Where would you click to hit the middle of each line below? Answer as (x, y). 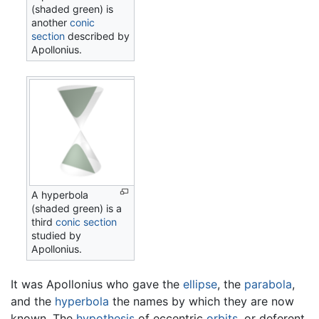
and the (33, 301)
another (51, 23)
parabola (268, 284)
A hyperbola (60, 195)
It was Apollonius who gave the (97, 284)
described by (98, 36)
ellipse (200, 284)
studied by (57, 236)
